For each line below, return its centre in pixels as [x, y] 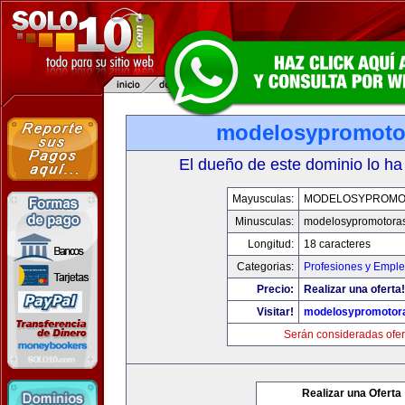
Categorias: [265, 267]
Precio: [275, 289]
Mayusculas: [263, 199]
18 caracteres [337, 244]
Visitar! [275, 312]
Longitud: [271, 244]
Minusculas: [264, 221]
